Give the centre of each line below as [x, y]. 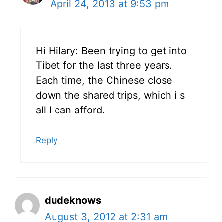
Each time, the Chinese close [104, 81]
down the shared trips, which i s [110, 95]
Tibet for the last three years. [104, 66]
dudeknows [73, 200]
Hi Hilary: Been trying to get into [111, 51]
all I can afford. [70, 110]
